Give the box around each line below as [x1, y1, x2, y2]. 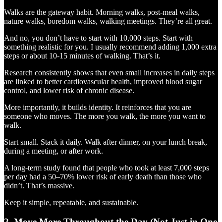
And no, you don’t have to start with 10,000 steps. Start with [4, 33, 193, 42]
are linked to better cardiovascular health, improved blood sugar [4, 77, 202, 86]
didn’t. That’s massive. [4, 181, 74, 190]
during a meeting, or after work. [4, 146, 103, 155]
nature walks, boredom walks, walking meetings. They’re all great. [4, 16, 212, 25]
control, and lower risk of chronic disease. [4, 86, 134, 95]
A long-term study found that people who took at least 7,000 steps [4, 163, 209, 172]
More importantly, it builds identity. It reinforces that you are [4, 103, 191, 111]
